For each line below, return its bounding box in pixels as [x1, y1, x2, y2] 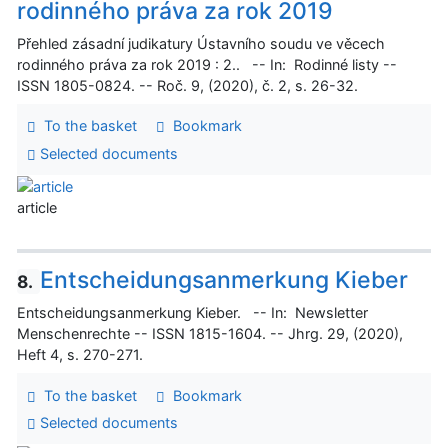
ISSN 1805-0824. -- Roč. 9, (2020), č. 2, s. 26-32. [17, 76, 362, 94]
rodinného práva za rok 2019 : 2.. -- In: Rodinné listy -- [17, 55, 397, 73]
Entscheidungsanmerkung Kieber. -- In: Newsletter [17, 304, 368, 322]
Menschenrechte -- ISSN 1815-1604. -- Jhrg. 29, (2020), [17, 325, 403, 343]
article [17, 199, 57, 217]
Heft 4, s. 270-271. [17, 346, 147, 364]
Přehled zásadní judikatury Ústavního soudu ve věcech [17, 34, 385, 52]
